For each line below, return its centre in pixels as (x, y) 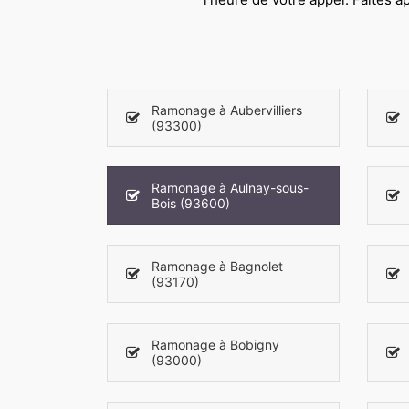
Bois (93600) (191, 204)
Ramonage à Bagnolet (217, 267)
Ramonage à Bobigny (215, 344)
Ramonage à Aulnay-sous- (230, 188)
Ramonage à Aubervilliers (227, 110)
